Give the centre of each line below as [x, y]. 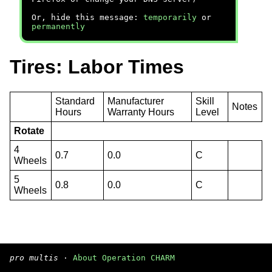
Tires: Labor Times [97, 67]
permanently [58, 26]
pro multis [34, 258]
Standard [75, 101]
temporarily [170, 17]
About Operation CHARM [124, 258]
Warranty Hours [141, 112]
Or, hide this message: [87, 17]
